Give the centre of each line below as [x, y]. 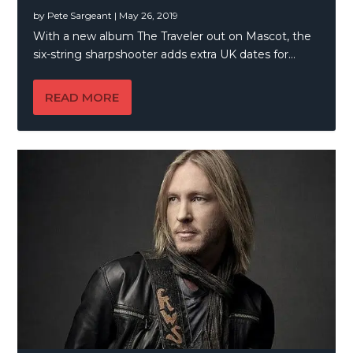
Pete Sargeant [80, 15]
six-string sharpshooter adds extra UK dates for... [165, 54]
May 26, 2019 [149, 15]
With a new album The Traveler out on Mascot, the [173, 36]
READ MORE [82, 97]
